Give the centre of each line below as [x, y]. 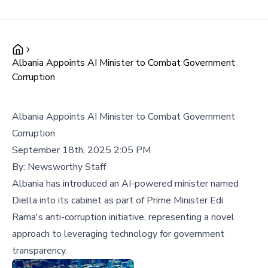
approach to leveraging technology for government [118, 234]
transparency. [39, 251]
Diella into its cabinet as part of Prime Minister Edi [118, 200]
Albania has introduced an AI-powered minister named [125, 184]
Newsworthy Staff [67, 167]
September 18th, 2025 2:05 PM [81, 150]
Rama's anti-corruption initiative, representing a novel [123, 217]
